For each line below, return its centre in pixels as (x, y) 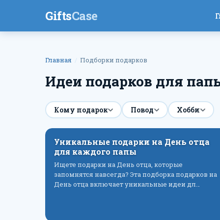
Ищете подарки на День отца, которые (118, 165)
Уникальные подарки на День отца (132, 142)
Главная (58, 60)
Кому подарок (81, 110)
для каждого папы (95, 151)
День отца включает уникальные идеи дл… (127, 184)
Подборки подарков (114, 60)
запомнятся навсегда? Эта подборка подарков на (136, 174)
